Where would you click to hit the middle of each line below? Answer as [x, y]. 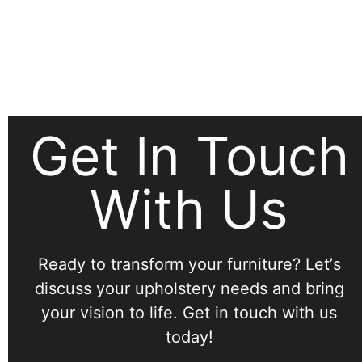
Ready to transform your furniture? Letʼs [189, 265]
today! [189, 337]
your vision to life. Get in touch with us [189, 313]
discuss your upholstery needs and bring [189, 289]
